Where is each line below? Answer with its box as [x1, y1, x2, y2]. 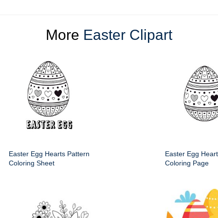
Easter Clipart [83, 27, 172, 43]
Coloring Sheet [9, 159, 54, 167]
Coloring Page [165, 159, 209, 167]
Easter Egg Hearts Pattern [9, 150, 90, 158]
